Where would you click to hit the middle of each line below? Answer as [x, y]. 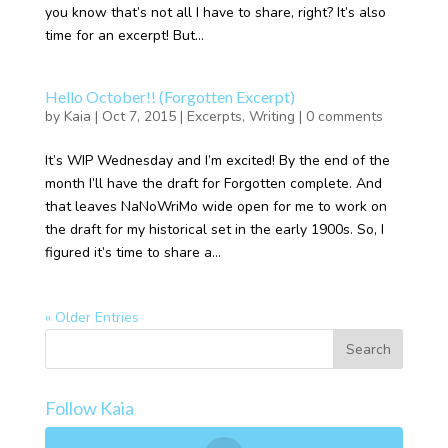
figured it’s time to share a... [132, 252]
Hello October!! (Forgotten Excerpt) [169, 96]
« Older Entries [91, 317]
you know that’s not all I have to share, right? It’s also [215, 12]
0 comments [344, 116]
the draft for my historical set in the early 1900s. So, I [214, 229]
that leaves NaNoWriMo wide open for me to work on [215, 206]
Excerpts [214, 116]
